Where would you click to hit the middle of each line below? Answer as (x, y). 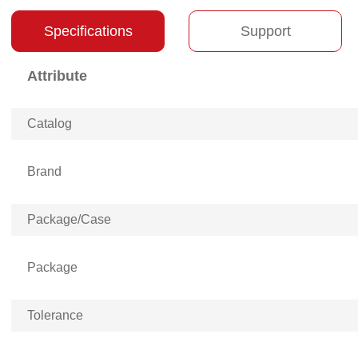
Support (265, 31)
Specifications (88, 31)
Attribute (57, 76)
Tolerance (55, 315)
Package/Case (69, 219)
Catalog (50, 123)
